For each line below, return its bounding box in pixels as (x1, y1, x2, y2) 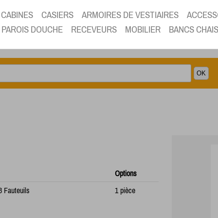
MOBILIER (125, 24, 161, 35)
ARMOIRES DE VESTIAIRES (82, 10, 179, 20)
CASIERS (41, 10, 73, 20)
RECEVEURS (71, 24, 117, 35)
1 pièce (115, 186, 135, 195)
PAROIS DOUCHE (1, 24, 63, 35)
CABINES (1, 10, 33, 20)
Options (115, 169, 137, 178)
